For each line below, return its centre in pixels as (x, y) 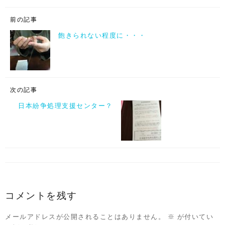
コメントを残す (41, 196)
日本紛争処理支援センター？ (66, 106)
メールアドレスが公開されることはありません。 (85, 217)
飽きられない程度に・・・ (102, 35)
